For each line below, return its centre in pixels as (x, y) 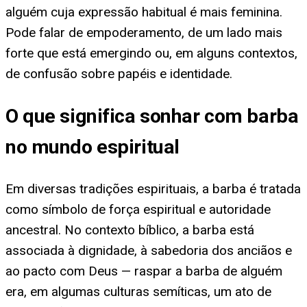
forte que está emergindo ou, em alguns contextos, (151, 53)
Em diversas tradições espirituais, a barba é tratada (153, 188)
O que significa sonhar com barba (152, 116)
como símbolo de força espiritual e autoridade (138, 209)
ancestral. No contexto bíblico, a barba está (130, 230)
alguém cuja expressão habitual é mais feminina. (144, 12)
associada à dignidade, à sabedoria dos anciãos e (149, 250)
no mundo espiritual (93, 147)
